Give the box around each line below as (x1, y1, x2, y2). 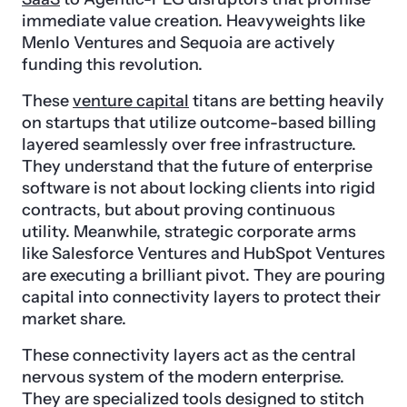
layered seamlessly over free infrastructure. (22, 134, 356, 155)
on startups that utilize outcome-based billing (22, 113, 376, 134)
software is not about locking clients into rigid (22, 178, 375, 199)
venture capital (73, 91, 189, 112)
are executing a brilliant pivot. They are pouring (22, 265, 385, 286)
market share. (22, 309, 126, 330)
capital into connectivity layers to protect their (22, 287, 381, 308)
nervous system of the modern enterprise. (22, 367, 344, 388)
